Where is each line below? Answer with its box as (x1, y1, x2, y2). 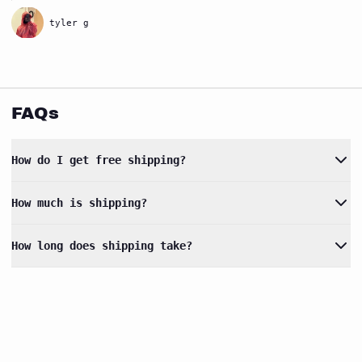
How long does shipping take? (11, 239, 192, 252)
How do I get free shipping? (11, 154, 186, 166)
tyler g (49, 18, 89, 27)
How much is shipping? (11, 196, 147, 209)
